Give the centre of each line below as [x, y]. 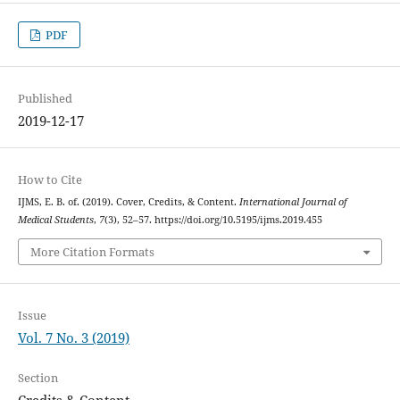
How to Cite [50, 180]
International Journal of [293, 202]
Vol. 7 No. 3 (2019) [73, 337]
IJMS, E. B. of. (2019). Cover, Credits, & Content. [128, 202]
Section [37, 377]
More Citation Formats [92, 251]
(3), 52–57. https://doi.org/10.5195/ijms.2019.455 [213, 220]
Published [45, 99]
